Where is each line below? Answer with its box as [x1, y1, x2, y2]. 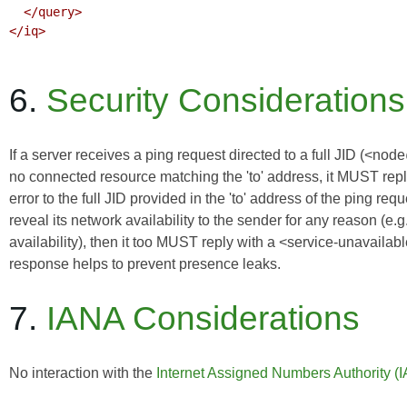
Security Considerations [46, 82, 405, 120]
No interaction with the [9, 365, 156, 382]
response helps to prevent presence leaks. [9, 256, 281, 273]
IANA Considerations [46, 300, 360, 338]
